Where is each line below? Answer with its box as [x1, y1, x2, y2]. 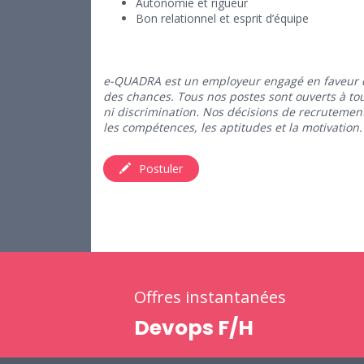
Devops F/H [133, 314, 253, 343]
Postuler [139, 161, 183, 177]
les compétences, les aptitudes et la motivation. [103, 119, 362, 136]
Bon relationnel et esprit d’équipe [136, 11, 309, 27]
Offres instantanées [133, 286, 286, 309]
